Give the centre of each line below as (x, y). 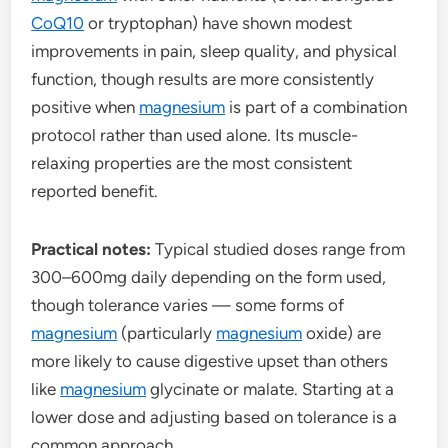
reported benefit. (95, 190)
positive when (85, 106)
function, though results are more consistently (203, 78)
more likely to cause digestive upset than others (210, 360)
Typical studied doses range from (278, 248)
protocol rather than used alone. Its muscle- (195, 134)
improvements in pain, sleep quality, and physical (214, 50)
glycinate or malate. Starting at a (270, 388)
